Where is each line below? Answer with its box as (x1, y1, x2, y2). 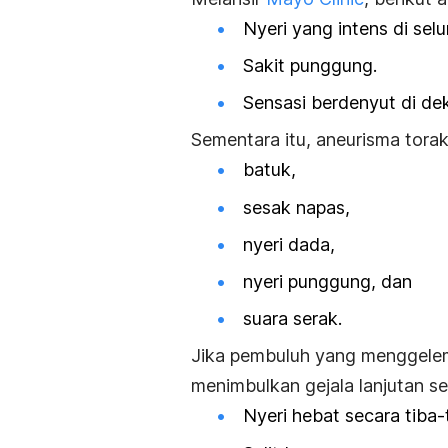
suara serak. (243, 308, 342, 330)
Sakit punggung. (243, 55, 377, 77)
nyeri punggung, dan (243, 271, 412, 293)
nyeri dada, (243, 233, 335, 255)
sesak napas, (243, 196, 350, 218)
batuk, (243, 159, 296, 181)
